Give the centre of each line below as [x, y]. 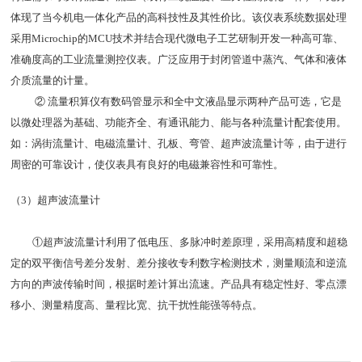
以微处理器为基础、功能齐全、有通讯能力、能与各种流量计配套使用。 [179, 123]
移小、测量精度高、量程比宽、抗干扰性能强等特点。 [137, 305]
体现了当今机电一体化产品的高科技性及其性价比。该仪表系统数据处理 [179, 18]
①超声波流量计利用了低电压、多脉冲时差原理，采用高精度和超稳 [190, 242]
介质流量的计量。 [53, 81]
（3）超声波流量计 [56, 200]
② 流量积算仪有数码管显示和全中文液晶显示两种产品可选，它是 [177, 102]
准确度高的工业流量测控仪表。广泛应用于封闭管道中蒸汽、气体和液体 [179, 60]
